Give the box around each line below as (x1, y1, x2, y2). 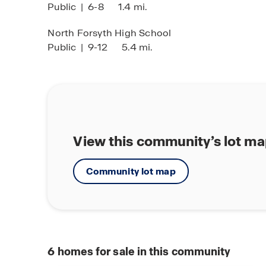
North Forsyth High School (47, 27, 172, 39)
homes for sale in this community (55, 245, 231, 258)
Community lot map (86, 165, 176, 178)
